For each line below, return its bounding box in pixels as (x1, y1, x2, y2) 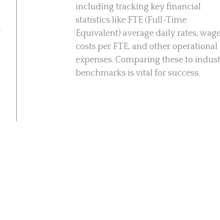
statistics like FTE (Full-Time (76, 15, 187, 25)
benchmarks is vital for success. (76, 68, 200, 78)
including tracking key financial (76, 2, 201, 12)
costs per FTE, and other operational (76, 42, 218, 52)
